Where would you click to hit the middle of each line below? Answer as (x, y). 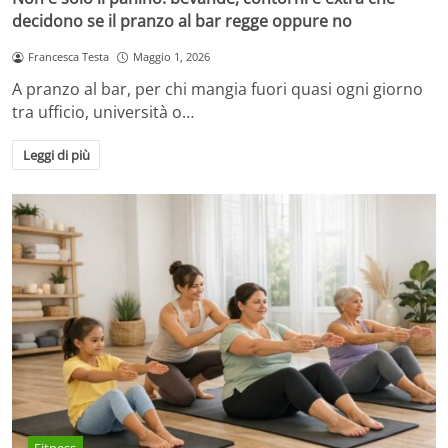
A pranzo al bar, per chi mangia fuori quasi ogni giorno (217, 88)
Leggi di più (56, 154)
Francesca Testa (68, 57)
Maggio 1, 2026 (171, 57)
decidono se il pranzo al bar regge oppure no (182, 21)
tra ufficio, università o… (103, 111)
